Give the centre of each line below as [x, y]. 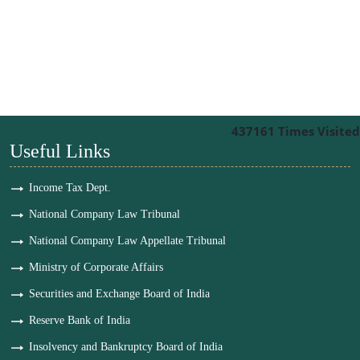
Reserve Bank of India [80, 320]
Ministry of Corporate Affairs [96, 267]
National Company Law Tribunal [104, 214]
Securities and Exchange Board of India [119, 294]
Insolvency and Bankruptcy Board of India [126, 347]
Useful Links [60, 151]
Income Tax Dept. [70, 188]
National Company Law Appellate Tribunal [127, 241]
